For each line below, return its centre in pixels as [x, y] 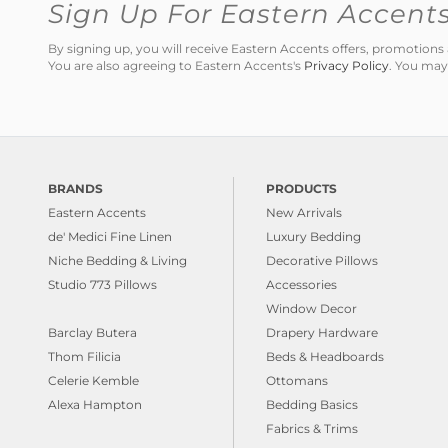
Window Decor [311, 309]
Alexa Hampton [95, 405]
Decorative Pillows [322, 261]
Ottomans [297, 381]
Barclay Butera [92, 333]
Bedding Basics [312, 405]
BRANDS [75, 189]
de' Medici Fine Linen [110, 237]
